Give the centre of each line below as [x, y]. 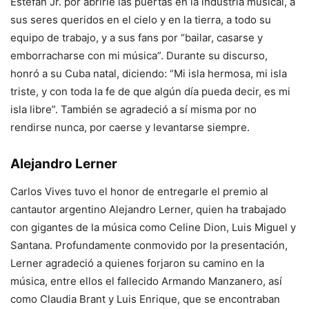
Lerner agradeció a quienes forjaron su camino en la [137, 263]
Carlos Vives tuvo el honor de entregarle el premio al [139, 191]
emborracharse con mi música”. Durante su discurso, [139, 55]
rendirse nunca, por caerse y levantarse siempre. [130, 127]
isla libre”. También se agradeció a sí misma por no [133, 109]
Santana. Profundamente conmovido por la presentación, [149, 245]
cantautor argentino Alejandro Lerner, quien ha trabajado [148, 209]
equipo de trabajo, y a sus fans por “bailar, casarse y [137, 37]
